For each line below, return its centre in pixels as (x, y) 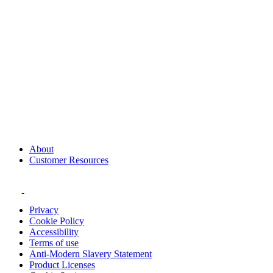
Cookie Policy (57, 221)
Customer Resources (69, 160)
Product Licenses (62, 264)
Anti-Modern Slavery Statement (90, 253)
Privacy (44, 210)
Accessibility (54, 232)
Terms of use (54, 243)
